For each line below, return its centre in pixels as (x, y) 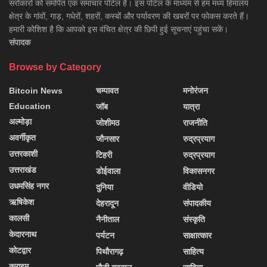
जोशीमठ (108, 123)
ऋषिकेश (21, 202)
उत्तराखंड (23, 170)
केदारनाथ (23, 235)
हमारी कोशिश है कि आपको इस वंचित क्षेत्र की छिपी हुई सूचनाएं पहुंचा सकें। (119, 30)
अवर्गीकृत (22, 138)
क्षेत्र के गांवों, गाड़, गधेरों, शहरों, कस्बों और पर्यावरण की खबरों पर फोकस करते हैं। (129, 16)
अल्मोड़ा (20, 122)
